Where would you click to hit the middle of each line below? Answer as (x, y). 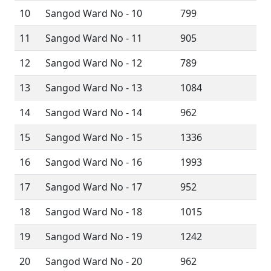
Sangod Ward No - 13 (94, 88)
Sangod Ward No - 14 (94, 113)
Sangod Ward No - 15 (94, 137)
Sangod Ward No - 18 (94, 212)
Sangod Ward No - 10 (94, 13)
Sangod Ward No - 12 (94, 63)
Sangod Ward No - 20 (94, 261)
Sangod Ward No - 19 (94, 237)
